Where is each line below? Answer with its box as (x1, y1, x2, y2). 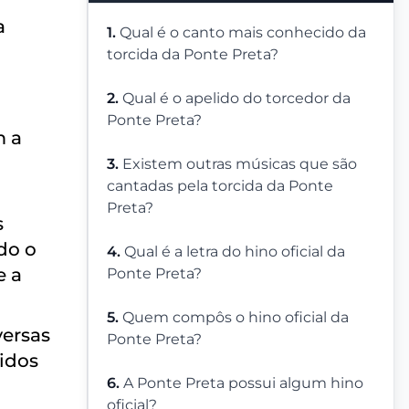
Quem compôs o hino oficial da (122, 309, 349, 327)
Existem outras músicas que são (122, 155, 357, 173)
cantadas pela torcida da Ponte (107, 177, 333, 195)
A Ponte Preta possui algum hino (123, 374, 363, 393)
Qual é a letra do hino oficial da (124, 243, 345, 261)
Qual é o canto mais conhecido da (120, 24, 366, 42)
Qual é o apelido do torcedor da (122, 89, 351, 108)
